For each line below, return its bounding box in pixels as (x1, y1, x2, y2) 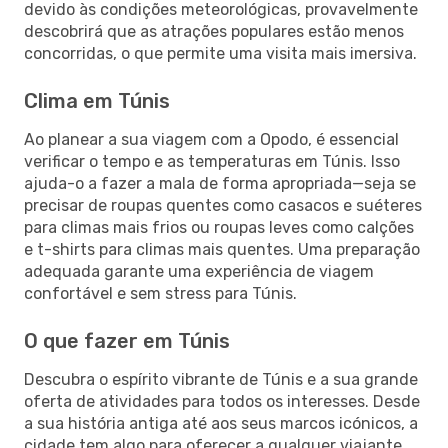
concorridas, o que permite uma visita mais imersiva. (24, 43, 417, 63)
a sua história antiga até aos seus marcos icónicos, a (24, 413, 418, 433)
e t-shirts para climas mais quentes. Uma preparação (24, 239, 420, 259)
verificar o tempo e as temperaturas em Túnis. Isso (24, 151, 400, 171)
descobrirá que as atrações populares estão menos (24, 21, 404, 41)
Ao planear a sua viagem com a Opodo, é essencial (24, 129, 399, 149)
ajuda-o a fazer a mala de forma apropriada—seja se (24, 173, 416, 193)
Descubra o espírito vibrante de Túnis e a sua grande (24, 369, 418, 389)
